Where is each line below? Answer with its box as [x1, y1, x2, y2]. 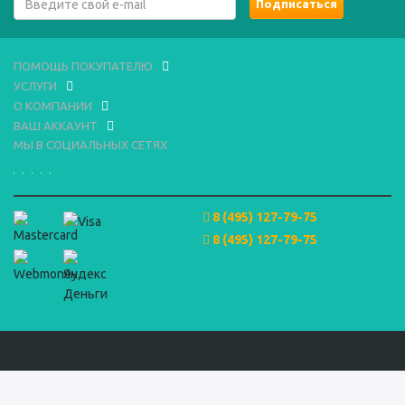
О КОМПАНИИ [14, 99, 92, 112]
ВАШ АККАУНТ [14, 119, 98, 132]
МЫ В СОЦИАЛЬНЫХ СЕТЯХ [14, 138, 167, 151]
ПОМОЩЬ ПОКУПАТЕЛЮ [14, 60, 153, 72]
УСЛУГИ [14, 80, 57, 92]
